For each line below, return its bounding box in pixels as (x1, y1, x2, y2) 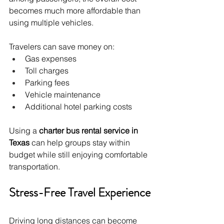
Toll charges (25, 65, 68, 75)
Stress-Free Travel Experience (9, 183, 150, 201)
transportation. (9, 161, 60, 171)
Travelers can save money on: (9, 41, 114, 51)
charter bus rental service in (39, 125, 140, 135)
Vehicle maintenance (25, 89, 100, 99)
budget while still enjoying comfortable (9, 149, 149, 159)
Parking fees (25, 77, 69, 87)
